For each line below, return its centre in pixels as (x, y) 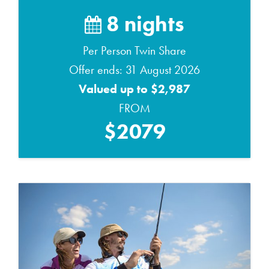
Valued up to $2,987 (134, 89)
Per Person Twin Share (134, 50)
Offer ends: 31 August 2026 (134, 69)
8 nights (143, 23)
